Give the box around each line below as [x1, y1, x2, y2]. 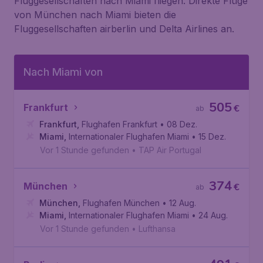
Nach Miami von [23, 66, 103, 78]
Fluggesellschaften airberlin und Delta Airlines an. [14, 23, 234, 35]
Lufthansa [139, 224, 176, 234]
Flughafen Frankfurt [82, 119, 157, 129]
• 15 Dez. [191, 131, 226, 141]
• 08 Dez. [160, 119, 197, 129]
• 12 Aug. [162, 198, 196, 208]
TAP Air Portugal [139, 145, 201, 155]
